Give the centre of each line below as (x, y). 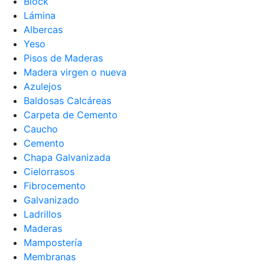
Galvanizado (51, 200)
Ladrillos (43, 214)
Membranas (50, 257)
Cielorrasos (49, 172)
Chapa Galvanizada (67, 157)
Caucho (41, 129)
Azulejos (43, 86)
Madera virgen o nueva (75, 72)
